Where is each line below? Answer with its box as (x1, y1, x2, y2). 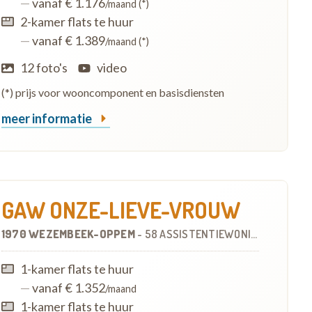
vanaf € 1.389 (29, 32, 105, 48)
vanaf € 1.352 (29, 280, 105, 295)
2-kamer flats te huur (19, 13, 134, 29)
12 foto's (19, 59, 68, 75)
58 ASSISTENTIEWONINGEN (144, 227, 251, 241)
